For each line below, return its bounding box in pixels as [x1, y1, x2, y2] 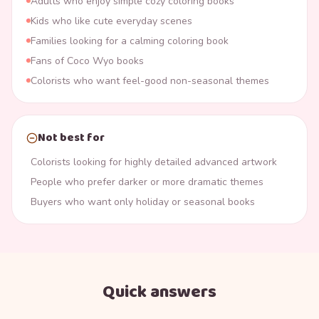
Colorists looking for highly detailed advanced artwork [31, 155, 277, 169]
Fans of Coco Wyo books [31, 53, 144, 68]
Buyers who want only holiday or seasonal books [31, 194, 255, 209]
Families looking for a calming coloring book [31, 33, 229, 48]
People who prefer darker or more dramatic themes [31, 174, 263, 189]
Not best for [38, 128, 105, 147]
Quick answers [103, 278, 216, 306]
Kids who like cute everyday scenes [31, 14, 192, 28]
